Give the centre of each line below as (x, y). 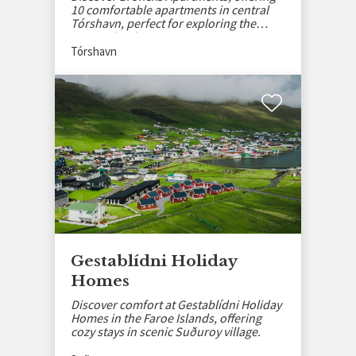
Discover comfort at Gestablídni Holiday (176, 304)
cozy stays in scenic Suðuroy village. (166, 331)
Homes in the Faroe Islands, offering (166, 317)
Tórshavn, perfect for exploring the (163, 23)
